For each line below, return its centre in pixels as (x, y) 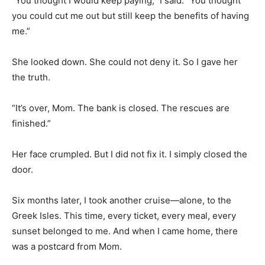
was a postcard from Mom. (67, 246)
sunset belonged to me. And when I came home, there (125, 231)
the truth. (31, 77)
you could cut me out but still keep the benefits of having (130, 15)
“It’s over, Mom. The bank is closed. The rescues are (121, 108)
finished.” (31, 123)
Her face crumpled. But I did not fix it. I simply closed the (130, 154)
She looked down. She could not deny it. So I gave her (125, 62)
